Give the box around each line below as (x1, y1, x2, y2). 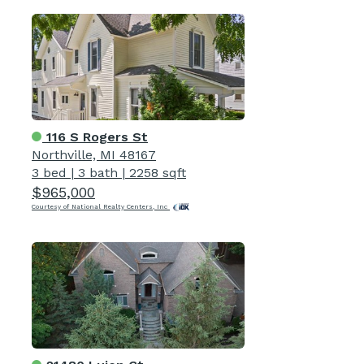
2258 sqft (129, 164, 186, 180)
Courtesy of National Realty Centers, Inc (32, 202, 170, 210)
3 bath (78, 164, 118, 180)
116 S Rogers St (42, 128, 148, 145)
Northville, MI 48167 (32, 146, 156, 162)
